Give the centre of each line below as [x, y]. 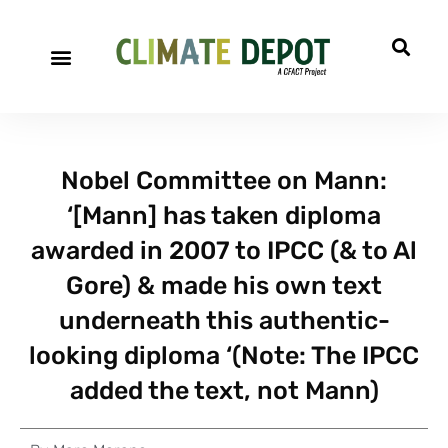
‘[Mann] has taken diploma [224, 215]
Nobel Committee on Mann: [224, 180]
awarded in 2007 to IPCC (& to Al [224, 250]
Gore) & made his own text [224, 285]
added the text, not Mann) [224, 390]
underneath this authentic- [224, 320]
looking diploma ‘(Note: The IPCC [224, 355]
